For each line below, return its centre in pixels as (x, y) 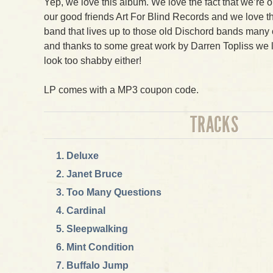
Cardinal (86, 211)
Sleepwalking (97, 229)
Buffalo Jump (97, 265)
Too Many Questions (114, 192)
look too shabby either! (93, 61)
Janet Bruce (94, 174)
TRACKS (214, 125)
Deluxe (83, 156)
